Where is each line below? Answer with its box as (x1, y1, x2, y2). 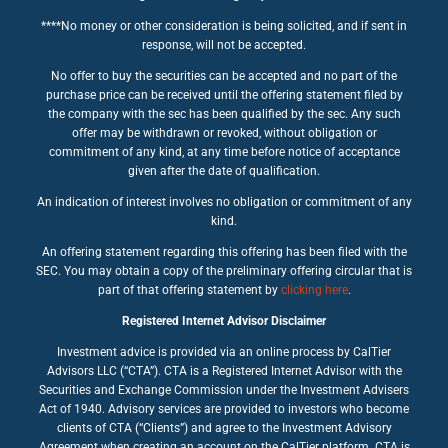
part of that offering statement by (97, 282, 281, 297)
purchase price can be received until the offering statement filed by (45, 87, 403, 102)
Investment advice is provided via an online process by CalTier (57, 344, 391, 359)
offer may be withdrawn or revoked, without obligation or (71, 125, 377, 140)
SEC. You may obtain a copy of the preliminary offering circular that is (36, 263, 412, 278)
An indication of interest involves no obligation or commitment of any (36, 194, 412, 209)
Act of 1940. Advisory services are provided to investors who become (39, 401, 409, 416)
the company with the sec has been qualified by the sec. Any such (47, 106, 401, 121)
